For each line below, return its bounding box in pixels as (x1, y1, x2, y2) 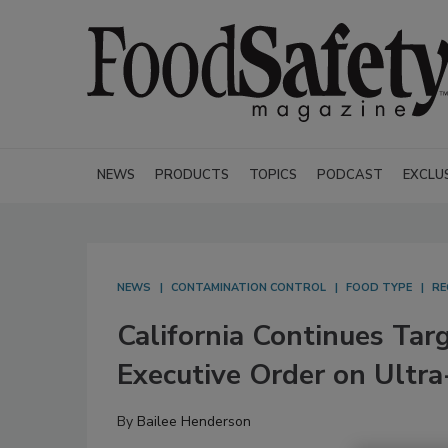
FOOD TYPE (346, 280, 412, 295)
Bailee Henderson (137, 412, 251, 431)
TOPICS (249, 166, 297, 184)
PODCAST (317, 166, 383, 184)
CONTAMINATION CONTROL (171, 280, 326, 295)
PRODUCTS (155, 166, 229, 184)
